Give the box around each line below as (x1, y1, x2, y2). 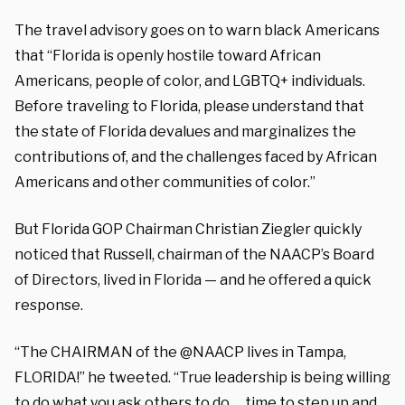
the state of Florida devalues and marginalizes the (14, 122, 356, 140)
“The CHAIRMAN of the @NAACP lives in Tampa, (14, 343, 346, 361)
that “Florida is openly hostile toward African (14, 46, 321, 64)
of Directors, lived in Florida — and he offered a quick (14, 270, 372, 288)
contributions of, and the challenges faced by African (14, 147, 377, 165)
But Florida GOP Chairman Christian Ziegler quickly (14, 220, 362, 238)
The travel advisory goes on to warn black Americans (14, 21, 380, 39)
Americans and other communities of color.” (14, 173, 316, 191)
